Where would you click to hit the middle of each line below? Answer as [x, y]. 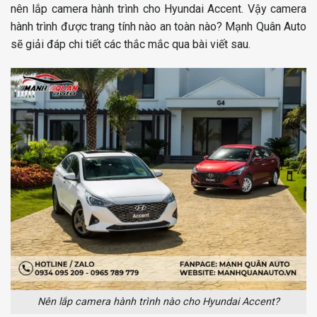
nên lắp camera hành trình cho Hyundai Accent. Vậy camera [158, 9]
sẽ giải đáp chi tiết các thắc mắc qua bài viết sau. [131, 45]
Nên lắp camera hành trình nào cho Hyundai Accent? [158, 302]
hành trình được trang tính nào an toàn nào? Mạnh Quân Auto [158, 27]
